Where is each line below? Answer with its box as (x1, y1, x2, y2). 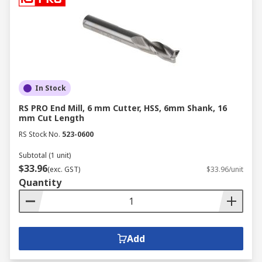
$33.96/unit (206, 164, 243, 174)
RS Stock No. (19, 129, 60, 139)
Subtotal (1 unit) (19, 150, 71, 160)
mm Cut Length (19, 112, 84, 123)
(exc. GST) (47, 164, 80, 174)
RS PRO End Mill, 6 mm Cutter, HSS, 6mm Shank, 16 (19, 102, 227, 113)
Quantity (19, 176, 61, 189)
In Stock (35, 83, 66, 93)
